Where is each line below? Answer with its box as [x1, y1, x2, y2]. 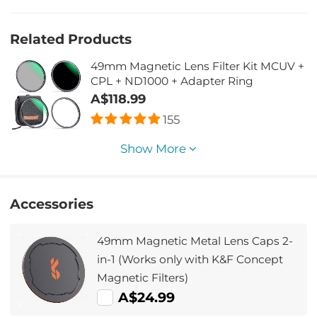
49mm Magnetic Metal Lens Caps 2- [97, 234, 294, 248]
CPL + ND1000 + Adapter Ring [91, 74, 254, 88]
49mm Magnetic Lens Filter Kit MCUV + [91, 59, 305, 73]
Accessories [10, 195, 94, 212]
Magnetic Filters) [97, 270, 189, 284]
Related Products [10, 30, 132, 47]
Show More [120, 141, 189, 156]
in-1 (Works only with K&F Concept [97, 252, 284, 266]
